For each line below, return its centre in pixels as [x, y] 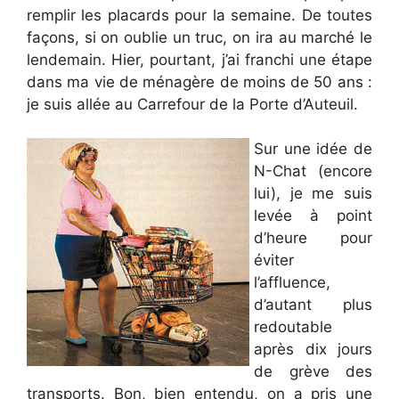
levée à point [313, 216]
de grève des [313, 371]
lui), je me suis [313, 193]
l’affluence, [292, 282]
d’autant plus [313, 305]
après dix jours [313, 349]
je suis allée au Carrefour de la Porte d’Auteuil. [192, 104]
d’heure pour [313, 238]
